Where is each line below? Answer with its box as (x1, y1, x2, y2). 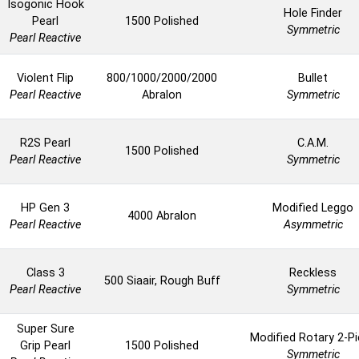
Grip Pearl (20, 339, 71, 353)
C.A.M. (297, 136, 329, 151)
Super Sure (16, 322, 75, 337)
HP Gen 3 (21, 201, 70, 216)
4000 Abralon (127, 209, 196, 224)
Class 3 (26, 266, 65, 280)
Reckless (289, 266, 337, 280)
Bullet (298, 71, 328, 86)
